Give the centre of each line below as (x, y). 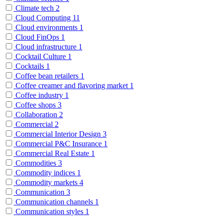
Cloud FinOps (37, 37)
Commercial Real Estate (52, 153)
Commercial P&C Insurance (59, 143)
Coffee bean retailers (47, 76)
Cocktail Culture (41, 56)
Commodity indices (45, 172)
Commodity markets (46, 182)
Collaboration (36, 114)
